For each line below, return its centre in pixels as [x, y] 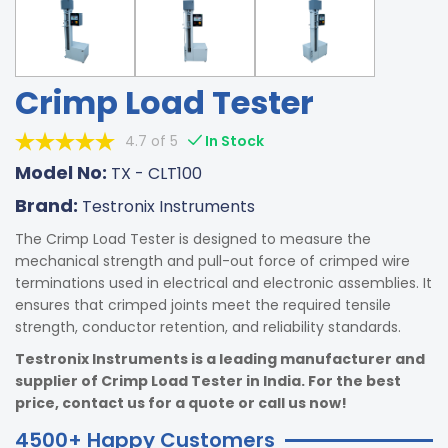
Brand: [48, 205]
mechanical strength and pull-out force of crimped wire [212, 261]
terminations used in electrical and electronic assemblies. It [223, 283]
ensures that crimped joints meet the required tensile [203, 305]
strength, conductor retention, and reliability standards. [208, 327]
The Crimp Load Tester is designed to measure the [193, 239]
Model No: [63, 172]
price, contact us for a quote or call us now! [181, 403]
